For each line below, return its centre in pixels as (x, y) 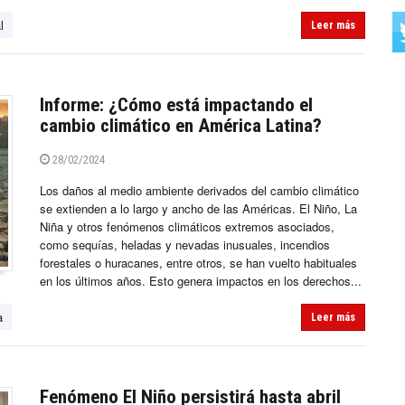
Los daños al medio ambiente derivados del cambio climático (199, 191)
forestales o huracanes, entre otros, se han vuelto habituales (198, 263)
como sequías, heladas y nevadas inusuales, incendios (185, 245)
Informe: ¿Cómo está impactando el (176, 105)
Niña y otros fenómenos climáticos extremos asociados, (187, 227)
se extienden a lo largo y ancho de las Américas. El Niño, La (198, 209)
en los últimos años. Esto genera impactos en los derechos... (201, 281)
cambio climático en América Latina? (181, 126)
